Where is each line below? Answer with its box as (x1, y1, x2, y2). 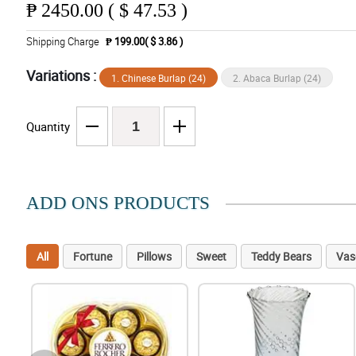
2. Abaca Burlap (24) (232, 72, 321, 85)
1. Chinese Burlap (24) (110, 72, 206, 85)
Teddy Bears (250, 249, 311, 265)
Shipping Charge (25, 34, 99, 49)
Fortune (72, 249, 112, 265)
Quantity (25, 118, 70, 135)
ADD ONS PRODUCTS (25, 193, 210, 214)
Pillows (136, 249, 172, 265)
